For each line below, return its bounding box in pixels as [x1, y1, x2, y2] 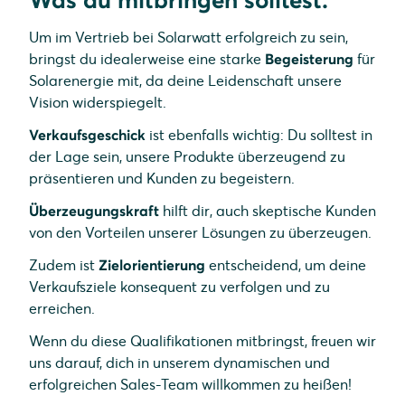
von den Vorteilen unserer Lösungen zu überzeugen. [29, 223, 375, 241]
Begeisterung [265, 50, 353, 68]
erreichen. [29, 299, 99, 317]
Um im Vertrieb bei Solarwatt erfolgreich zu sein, [29, 28, 348, 46]
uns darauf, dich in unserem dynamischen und [29, 353, 330, 372]
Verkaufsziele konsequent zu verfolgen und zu [29, 278, 330, 296]
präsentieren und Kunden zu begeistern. [29, 169, 298, 187]
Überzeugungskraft [29, 202, 159, 220]
